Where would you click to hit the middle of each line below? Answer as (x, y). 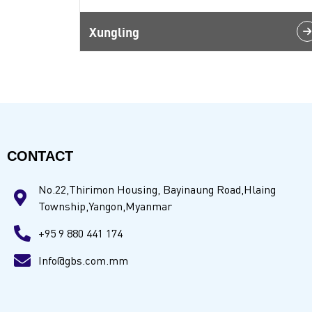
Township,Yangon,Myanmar (105, 206)
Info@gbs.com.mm (83, 260)
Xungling (114, 31)
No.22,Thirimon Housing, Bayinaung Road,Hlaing (157, 189)
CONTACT (40, 156)
